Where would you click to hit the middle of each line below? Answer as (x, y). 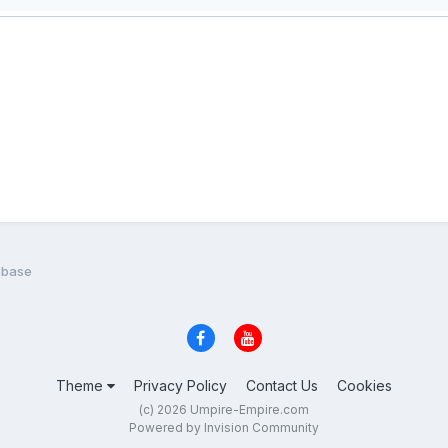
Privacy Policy (180, 386)
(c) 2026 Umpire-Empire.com (224, 410)
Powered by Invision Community (224, 428)
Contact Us (282, 386)
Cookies (364, 386)
